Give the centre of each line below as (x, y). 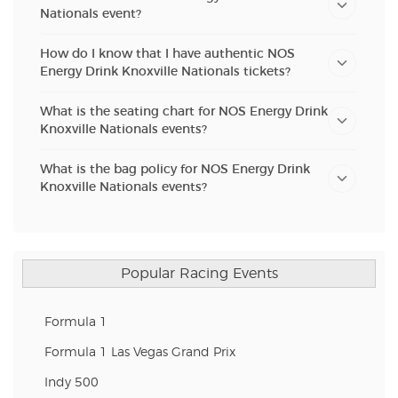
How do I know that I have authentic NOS (167, 53)
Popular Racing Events (199, 273)
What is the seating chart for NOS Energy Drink (184, 111)
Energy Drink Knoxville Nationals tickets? (165, 71)
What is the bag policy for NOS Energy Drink (175, 169)
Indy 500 (72, 382)
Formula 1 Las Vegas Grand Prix (140, 352)
